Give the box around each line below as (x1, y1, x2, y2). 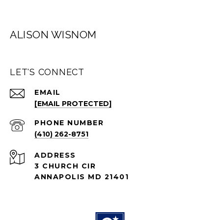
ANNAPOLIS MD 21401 (34, 172, 129, 182)
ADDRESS (34, 151, 76, 160)
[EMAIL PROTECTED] (34, 99, 111, 109)
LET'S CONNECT (10, 67, 84, 78)
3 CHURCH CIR (34, 162, 96, 171)
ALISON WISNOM (10, 28, 97, 41)
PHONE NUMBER (34, 118, 104, 128)
